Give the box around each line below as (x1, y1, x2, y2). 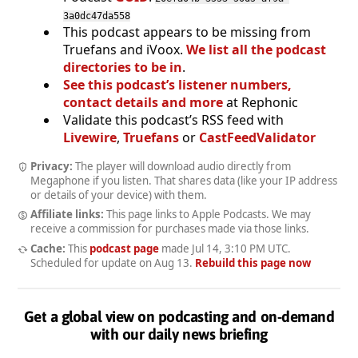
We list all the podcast (186, 40, 326, 58)
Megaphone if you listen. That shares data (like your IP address (30, 173, 337, 188)
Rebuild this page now (195, 255, 311, 270)
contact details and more (63, 93, 223, 111)
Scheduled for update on (30, 255, 154, 270)
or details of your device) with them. (30, 187, 207, 202)
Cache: (30, 241, 66, 256)
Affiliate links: (30, 207, 104, 222)
